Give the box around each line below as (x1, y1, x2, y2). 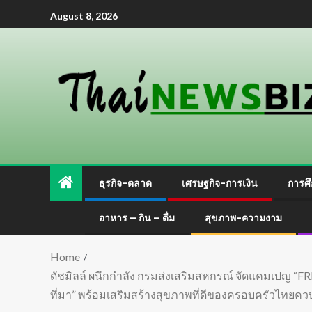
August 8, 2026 (50, 9, 118, 22)
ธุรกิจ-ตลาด (99, 176, 152, 190)
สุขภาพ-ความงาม (205, 211, 282, 225)
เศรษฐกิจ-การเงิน (182, 176, 258, 190)
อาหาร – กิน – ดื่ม (99, 211, 175, 225)
